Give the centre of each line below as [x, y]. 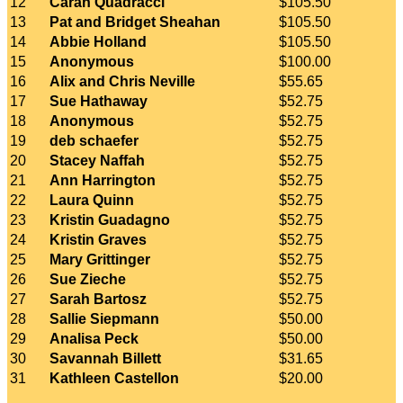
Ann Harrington [103, 180]
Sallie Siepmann [104, 318]
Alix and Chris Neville [122, 81]
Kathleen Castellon [114, 378]
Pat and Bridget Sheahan [135, 22]
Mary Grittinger [100, 259]
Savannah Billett [105, 358]
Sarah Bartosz [98, 299]
